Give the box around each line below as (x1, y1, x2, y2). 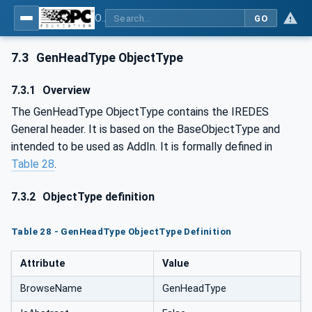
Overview (40, 83, 91, 97)
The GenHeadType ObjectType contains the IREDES (11, 104, 269, 118)
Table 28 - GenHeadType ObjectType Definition (11, 226, 232, 237)
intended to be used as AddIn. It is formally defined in (11, 139, 272, 153)
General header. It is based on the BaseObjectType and (11, 122, 280, 136)
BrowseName (20, 283, 82, 295)
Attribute (20, 258, 65, 270)
